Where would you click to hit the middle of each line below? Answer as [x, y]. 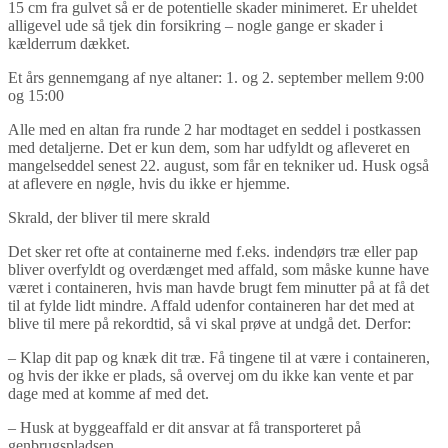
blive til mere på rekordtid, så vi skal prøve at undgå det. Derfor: [209, 323]
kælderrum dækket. [69, 43]
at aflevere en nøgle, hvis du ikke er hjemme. [149, 183]
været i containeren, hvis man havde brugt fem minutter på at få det [218, 287]
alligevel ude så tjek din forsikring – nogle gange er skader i [195, 25]
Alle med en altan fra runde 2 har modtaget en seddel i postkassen [214, 129]
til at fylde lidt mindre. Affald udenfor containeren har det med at [211, 305]
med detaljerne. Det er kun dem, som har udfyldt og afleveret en [209, 147]
